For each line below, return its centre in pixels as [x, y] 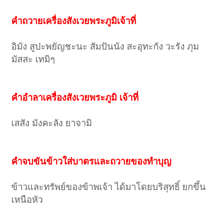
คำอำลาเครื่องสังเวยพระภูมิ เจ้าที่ [75, 98]
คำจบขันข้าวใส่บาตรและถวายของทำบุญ [92, 162]
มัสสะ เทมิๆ [33, 59]
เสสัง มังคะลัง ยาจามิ [52, 123]
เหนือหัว [27, 200]
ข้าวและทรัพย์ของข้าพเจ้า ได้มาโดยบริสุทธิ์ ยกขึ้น [109, 187]
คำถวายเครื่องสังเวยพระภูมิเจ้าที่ [74, 21]
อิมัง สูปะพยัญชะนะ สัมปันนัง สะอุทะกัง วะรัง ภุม [105, 47]
